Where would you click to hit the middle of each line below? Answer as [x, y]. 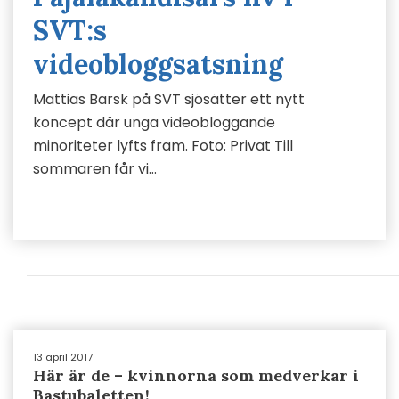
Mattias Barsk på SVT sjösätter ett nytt [169, 99]
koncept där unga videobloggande [154, 122]
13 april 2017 [63, 357]
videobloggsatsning [158, 64]
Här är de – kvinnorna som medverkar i [196, 375]
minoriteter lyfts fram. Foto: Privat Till [163, 146]
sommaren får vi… [95, 169]
